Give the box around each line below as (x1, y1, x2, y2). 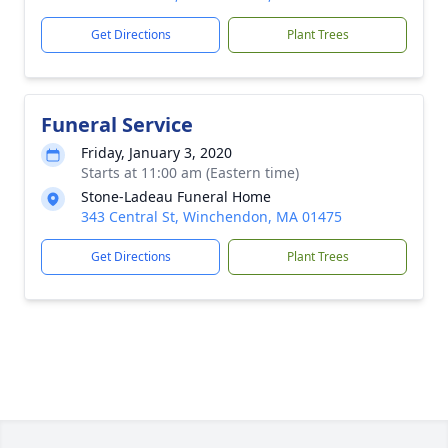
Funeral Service (41, 111, 193, 138)
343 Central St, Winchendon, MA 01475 (81, 207, 342, 226)
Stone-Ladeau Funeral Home (81, 187, 271, 206)
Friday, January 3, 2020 (81, 143, 232, 162)
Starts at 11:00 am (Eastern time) (81, 163, 299, 182)
